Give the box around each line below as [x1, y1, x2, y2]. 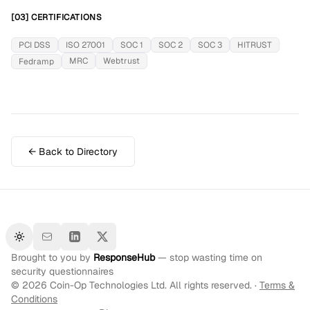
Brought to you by [11, 251, 93, 264]
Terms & [259, 279, 295, 291]
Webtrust [103, 55, 140, 66]
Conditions [11, 293, 57, 305]
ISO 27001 [66, 39, 105, 51]
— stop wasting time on [155, 251, 262, 264]
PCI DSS [19, 39, 51, 51]
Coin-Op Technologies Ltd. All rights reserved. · [47, 279, 259, 291]
